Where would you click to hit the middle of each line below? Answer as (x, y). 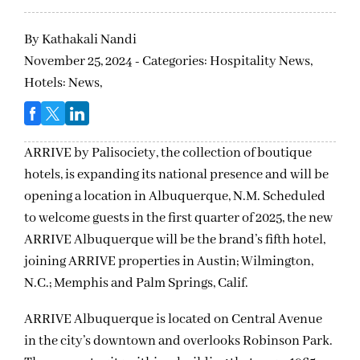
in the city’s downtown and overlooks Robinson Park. (178, 342)
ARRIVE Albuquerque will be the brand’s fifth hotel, (175, 240)
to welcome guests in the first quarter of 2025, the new (178, 219)
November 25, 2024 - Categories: (117, 62)
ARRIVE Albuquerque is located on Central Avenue (173, 320)
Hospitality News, (261, 62)
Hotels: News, (63, 84)
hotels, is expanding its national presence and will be (176, 175)
